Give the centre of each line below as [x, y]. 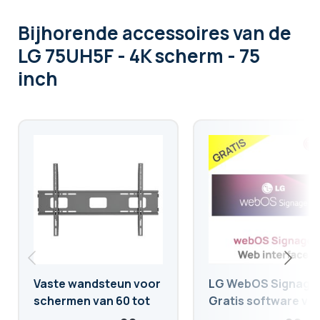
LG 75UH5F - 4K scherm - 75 [139, 56]
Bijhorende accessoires [125, 33]
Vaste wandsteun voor [97, 284]
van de [262, 33]
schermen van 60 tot [92, 301]
